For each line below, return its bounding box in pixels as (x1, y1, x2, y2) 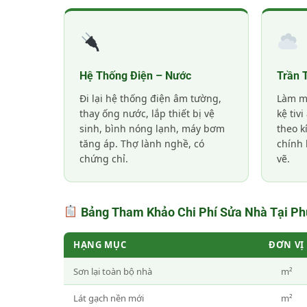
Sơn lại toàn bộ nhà (73, 265, 152, 278)
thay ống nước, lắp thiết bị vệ (79, 106, 214, 120)
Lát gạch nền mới (73, 291, 144, 304)
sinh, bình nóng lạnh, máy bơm (79, 121, 225, 135)
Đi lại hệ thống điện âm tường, (79, 91, 221, 105)
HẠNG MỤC (73, 238, 127, 251)
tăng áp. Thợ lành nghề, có (79, 136, 204, 150)
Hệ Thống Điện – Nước (79, 69, 191, 82)
